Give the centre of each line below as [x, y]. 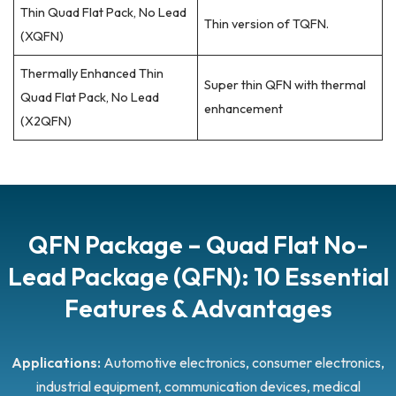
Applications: [56, 362]
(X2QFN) [46, 121]
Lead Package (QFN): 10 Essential [198, 276]
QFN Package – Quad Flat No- [198, 244]
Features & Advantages [198, 308]
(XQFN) [42, 36]
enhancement [244, 108]
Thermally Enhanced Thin [92, 73]
